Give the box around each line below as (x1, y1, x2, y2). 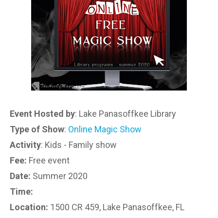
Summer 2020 (31, 171, 90, 181)
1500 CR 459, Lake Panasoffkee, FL (48, 202, 184, 212)
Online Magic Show (68, 124, 142, 134)
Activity (10, 140, 41, 150)
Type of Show (10, 124, 64, 134)
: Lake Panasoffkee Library (75, 109, 178, 119)
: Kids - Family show (41, 140, 119, 150)
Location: (10, 202, 48, 212)
